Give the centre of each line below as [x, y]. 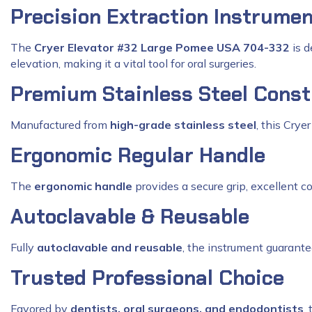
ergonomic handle [83, 186]
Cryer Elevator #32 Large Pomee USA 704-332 [162, 47]
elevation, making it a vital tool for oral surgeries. [133, 63]
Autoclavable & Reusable [130, 216]
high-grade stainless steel [183, 124]
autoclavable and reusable [110, 247]
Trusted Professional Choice [147, 278]
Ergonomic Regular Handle [138, 155]
